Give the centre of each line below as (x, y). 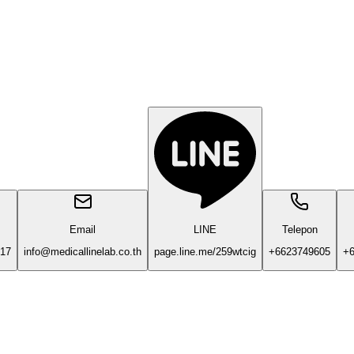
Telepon (299, 229)
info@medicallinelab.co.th (83, 252)
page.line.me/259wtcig (205, 252)
